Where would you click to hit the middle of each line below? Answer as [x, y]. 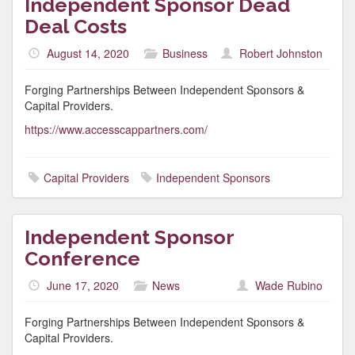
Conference [82, 258]
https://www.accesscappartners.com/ [116, 129]
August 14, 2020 [88, 53]
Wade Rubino [289, 285]
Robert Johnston [281, 53]
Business [185, 53]
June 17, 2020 [83, 285]
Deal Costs [76, 26]
